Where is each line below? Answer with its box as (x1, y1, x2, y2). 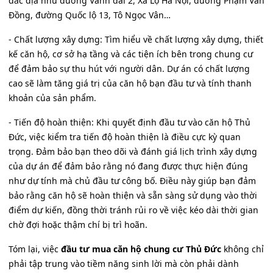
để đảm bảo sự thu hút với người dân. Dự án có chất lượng (9, 62, 250, 74)
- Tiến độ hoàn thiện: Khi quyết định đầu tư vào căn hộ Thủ (9, 116, 250, 128)
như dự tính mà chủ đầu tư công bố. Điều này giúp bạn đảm (9, 174, 256, 186)
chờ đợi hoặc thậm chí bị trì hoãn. (9, 218, 147, 230)
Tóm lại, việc (9, 243, 61, 255)
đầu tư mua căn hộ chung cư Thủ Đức (61, 243, 221, 255)
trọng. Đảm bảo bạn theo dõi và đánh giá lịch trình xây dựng (9, 145, 257, 157)
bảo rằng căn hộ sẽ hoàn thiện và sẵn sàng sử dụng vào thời (9, 189, 257, 201)
